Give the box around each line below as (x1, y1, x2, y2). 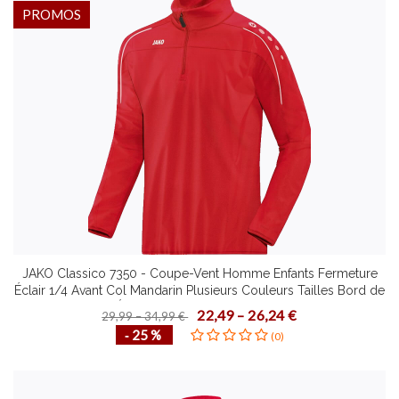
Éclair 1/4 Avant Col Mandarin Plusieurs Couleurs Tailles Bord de (14, 283, 385, 297)
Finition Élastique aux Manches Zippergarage (70, 300, 329, 314)
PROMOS (22, 6, 81, 22)
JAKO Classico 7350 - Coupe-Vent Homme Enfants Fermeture (21, 266, 378, 281)
